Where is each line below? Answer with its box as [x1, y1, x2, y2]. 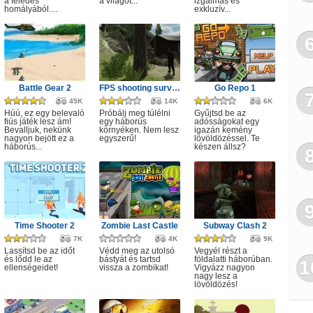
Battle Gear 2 [18, 83, 71, 93]
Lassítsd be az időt [4, 246, 75, 256]
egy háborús [99, 117, 147, 126]
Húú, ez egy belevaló [4, 108, 85, 118]
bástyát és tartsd [99, 254, 161, 264]
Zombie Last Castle [101, 221, 178, 231]
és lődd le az [4, 254, 52, 264]
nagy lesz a [194, 271, 238, 281]
